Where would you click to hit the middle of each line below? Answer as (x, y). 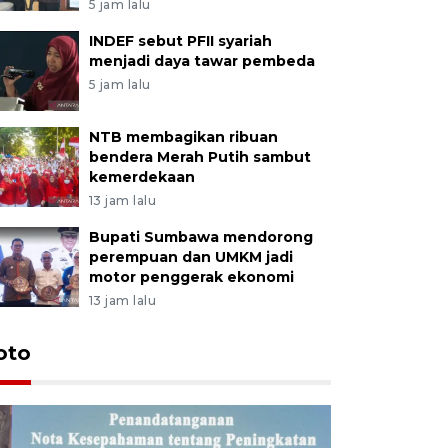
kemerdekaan (141, 176)
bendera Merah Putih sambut (199, 156)
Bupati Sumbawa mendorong (200, 236)
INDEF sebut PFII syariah (180, 40)
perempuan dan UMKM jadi (190, 256)
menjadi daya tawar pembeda (201, 60)
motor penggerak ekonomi (191, 276)
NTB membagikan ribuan (183, 136)
